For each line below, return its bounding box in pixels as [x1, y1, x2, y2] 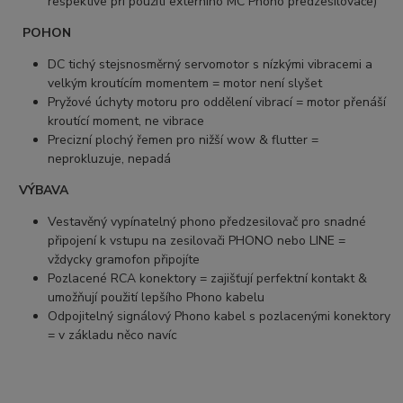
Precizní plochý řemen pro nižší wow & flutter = [48, 131, 319, 149]
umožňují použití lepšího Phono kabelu [48, 289, 265, 307]
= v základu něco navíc [48, 327, 178, 345]
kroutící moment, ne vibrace [48, 112, 205, 130]
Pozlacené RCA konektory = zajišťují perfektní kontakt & [48, 270, 368, 288]
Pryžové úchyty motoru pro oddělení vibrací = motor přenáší [48, 94, 387, 112]
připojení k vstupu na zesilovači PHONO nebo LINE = [48, 232, 346, 250]
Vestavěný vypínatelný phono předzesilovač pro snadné [48, 213, 367, 231]
